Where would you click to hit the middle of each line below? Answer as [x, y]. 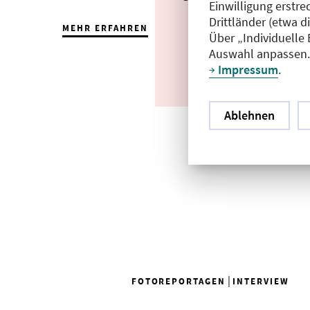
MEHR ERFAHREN [105, 28]
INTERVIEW [261, 281]
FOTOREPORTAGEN [178, 281]
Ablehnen [249, 115]
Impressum [248, 69]
